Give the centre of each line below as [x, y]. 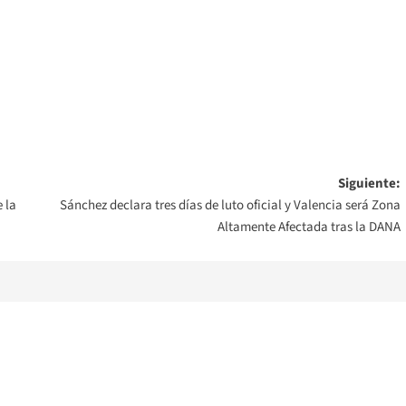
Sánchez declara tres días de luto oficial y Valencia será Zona [230, 205]
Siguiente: [369, 183]
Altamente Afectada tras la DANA [309, 227]
